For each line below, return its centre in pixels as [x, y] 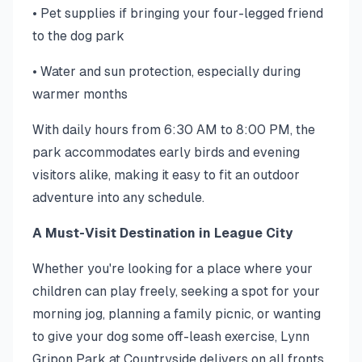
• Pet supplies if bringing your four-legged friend [178, 13]
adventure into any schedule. [118, 198]
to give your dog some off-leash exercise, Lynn [171, 337]
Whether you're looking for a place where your [173, 269]
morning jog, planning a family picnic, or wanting [177, 314]
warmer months [80, 94]
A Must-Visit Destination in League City [162, 233]
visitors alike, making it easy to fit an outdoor [166, 175]
